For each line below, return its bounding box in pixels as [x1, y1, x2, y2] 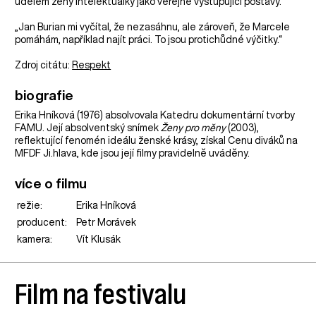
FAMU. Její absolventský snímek [15, 122, 162, 133]
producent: [17, 217, 68, 227]
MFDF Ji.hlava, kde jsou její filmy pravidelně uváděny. [15, 147, 250, 158]
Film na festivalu [15, 279, 187, 308]
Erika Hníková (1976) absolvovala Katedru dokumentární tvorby [15, 109, 296, 120]
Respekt [72, 59, 111, 70]
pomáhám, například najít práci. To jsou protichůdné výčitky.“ [15, 34, 283, 44]
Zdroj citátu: [15, 59, 73, 70]
